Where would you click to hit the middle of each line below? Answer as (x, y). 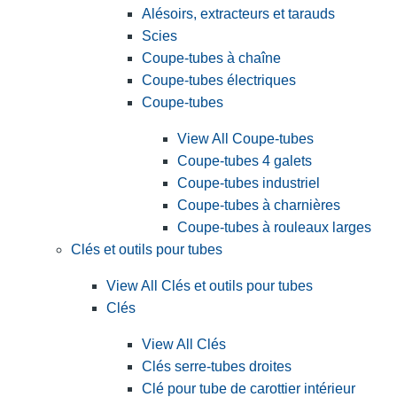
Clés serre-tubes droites (217, 367)
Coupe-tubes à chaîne (211, 58)
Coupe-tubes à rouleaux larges (274, 228)
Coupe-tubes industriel (249, 183)
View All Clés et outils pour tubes (210, 286)
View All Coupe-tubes (245, 139)
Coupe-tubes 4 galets (245, 161)
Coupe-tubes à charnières (259, 206)
